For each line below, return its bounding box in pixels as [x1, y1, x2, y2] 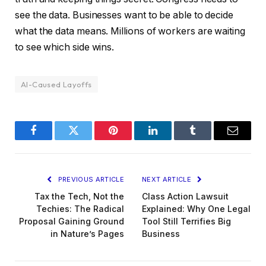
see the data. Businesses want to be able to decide [15, 9, 234, 21]
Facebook [33, 134, 74, 145]
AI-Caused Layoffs [21, 79, 92, 89]
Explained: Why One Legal [142, 203, 251, 214]
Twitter [72, 134, 103, 145]
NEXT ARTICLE [142, 175, 194, 183]
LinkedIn [152, 134, 191, 145]
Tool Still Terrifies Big [142, 216, 231, 226]
